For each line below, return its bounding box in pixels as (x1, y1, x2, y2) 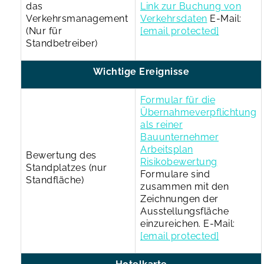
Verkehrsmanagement (26, 12, 128, 24)
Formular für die (140, 94, 215, 105)
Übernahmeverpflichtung (140, 106, 256, 118)
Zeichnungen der (140, 193, 219, 204)
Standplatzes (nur (26, 161, 107, 173)
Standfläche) (26, 174, 84, 186)
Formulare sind (140, 168, 210, 180)
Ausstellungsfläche (140, 205, 229, 217)
